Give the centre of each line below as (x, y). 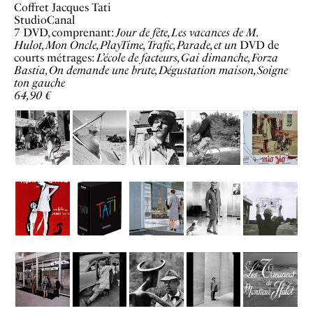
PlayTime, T (126, 45)
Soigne (272, 70)
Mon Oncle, (73, 45)
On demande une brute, (104, 70)
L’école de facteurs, (139, 57)
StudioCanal (45, 20)
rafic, (165, 45)
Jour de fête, (144, 32)
